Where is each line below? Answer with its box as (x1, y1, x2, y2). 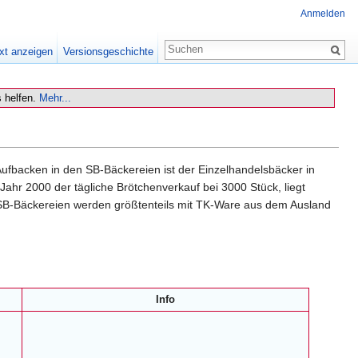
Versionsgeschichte (62, 46, 153, 58)
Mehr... (39, 92, 71, 104)
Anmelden (300, 8, 345, 20)
